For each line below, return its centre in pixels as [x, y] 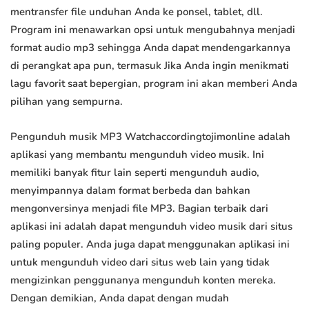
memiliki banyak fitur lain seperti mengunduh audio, [135, 173]
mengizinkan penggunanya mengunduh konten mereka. [143, 280]
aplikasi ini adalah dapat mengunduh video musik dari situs [151, 227]
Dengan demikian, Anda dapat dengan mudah [120, 298]
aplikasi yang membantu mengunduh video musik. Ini [137, 155]
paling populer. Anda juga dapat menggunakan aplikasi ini [150, 245]
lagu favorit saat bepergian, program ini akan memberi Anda [154, 84]
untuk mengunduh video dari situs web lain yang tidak [140, 262]
